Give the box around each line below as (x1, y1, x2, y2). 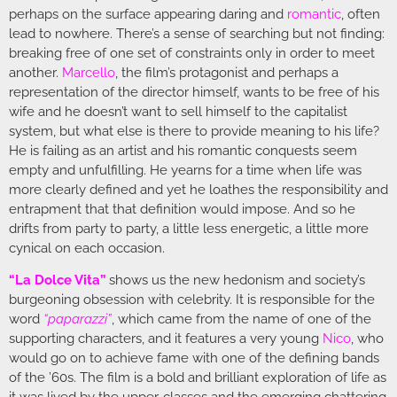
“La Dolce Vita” (9, 272, 105, 289)
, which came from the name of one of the (112, 311, 371, 328)
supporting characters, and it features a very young (9, 331, 323, 347)
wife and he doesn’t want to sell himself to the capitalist (9, 104, 347, 121)
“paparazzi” (43, 311, 112, 328)
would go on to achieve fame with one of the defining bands (9, 350, 379, 367)
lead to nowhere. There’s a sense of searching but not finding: (9, 26, 385, 43)
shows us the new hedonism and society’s (105, 272, 365, 289)
